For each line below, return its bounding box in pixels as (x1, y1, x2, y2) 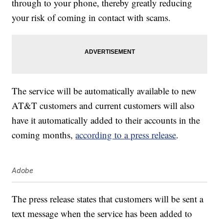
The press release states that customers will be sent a (12, 193, 204, 205)
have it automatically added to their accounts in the (12, 114, 200, 127)
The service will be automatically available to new (12, 85, 197, 97)
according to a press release (75, 129, 176, 141)
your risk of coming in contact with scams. (12, 11, 171, 24)
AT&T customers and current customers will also (12, 99, 195, 112)
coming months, (12, 129, 76, 141)
